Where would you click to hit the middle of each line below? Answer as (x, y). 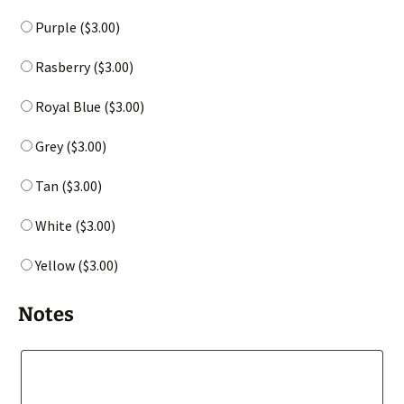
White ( (56, 225)
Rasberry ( (65, 66)
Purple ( (59, 27)
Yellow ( (58, 265)
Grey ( (52, 146)
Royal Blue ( (71, 106)
